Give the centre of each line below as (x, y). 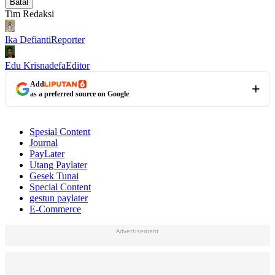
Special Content (60, 187)
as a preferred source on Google (79, 94)
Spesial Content (60, 132)
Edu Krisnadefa (35, 66)
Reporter (68, 40)
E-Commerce (55, 209)
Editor (78, 66)
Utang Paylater (58, 165)
